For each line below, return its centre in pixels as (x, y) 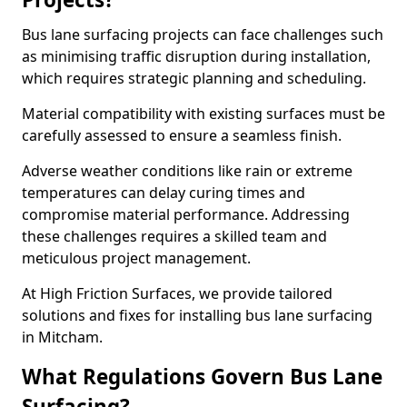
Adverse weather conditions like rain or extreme (187, 171)
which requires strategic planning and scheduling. (194, 78)
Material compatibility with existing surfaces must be (203, 114)
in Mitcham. (62, 337)
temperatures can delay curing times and (164, 193)
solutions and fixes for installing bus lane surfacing (197, 315)
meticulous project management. (136, 258)
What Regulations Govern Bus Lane (202, 377)
